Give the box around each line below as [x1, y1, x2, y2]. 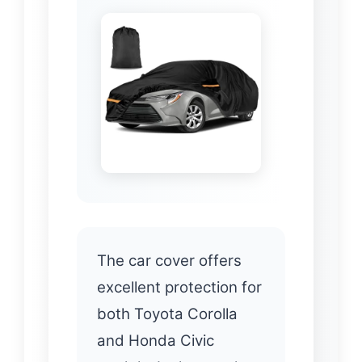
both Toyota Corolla [97, 305, 238, 324]
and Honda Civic [97, 331, 214, 351]
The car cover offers [97, 251, 242, 271]
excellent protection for [97, 278, 262, 297]
